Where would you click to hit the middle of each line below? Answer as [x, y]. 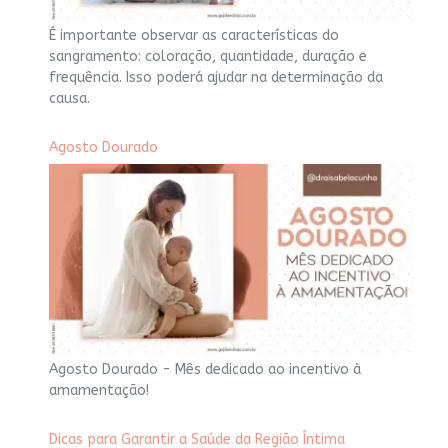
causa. [69, 99]
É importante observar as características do [194, 36]
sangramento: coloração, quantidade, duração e [208, 57]
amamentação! [99, 391]
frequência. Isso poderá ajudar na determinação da [216, 78]
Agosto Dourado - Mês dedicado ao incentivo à [205, 370]
